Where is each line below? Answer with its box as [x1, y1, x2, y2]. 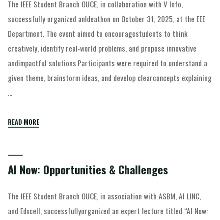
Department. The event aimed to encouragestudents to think [8, 27, 188, 39]
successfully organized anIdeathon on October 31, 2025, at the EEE [8, 13, 206, 24]
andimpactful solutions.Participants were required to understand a [8, 57, 208, 68]
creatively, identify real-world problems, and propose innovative [8, 42, 197, 54]
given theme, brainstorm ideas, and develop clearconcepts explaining [8, 72, 212, 83]
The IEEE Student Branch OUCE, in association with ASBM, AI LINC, [8, 190, 201, 201]
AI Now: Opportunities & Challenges [8, 161, 168, 177]
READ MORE [8, 117, 40, 127]
